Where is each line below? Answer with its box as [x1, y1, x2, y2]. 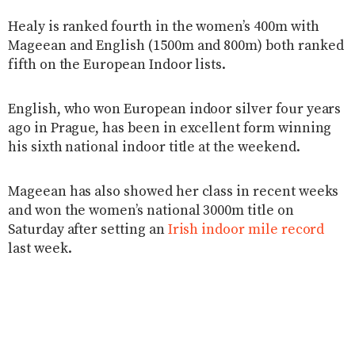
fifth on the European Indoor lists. [8, 55, 227, 74]
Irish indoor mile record [167, 220, 325, 239]
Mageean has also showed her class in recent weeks [8, 182, 339, 200]
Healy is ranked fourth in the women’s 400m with [8, 17, 319, 36]
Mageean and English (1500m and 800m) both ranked [8, 36, 344, 55]
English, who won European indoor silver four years [8, 100, 342, 118]
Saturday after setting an [8, 220, 168, 239]
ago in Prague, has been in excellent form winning [8, 119, 332, 137]
